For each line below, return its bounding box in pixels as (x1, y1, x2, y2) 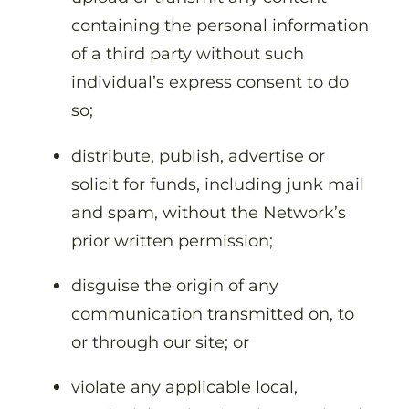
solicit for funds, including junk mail (71, 173, 364, 194)
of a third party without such (71, 43, 304, 65)
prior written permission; (71, 229, 278, 251)
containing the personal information (71, 15, 369, 37)
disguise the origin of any (71, 274, 278, 296)
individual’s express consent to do (71, 71, 349, 93)
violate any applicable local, (71, 375, 298, 397)
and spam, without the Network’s (71, 201, 346, 223)
